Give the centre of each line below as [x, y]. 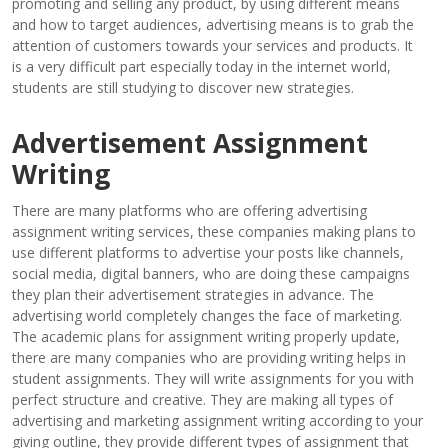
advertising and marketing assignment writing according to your [217, 420]
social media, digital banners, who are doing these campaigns [211, 273]
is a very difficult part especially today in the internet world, [201, 66]
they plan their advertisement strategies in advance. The [193, 294]
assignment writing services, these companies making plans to [214, 231]
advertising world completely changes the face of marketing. [207, 315]
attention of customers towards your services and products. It [212, 45]
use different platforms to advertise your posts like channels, [208, 252]
